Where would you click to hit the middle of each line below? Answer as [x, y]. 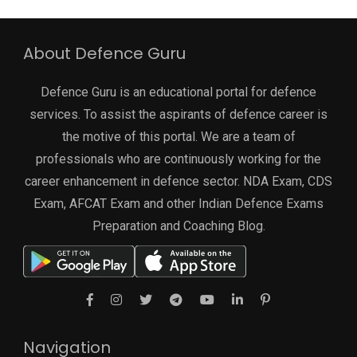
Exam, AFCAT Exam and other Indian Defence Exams [178, 204]
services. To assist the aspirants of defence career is [178, 115]
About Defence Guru [105, 54]
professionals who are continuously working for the [178, 159]
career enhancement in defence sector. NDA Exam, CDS [178, 182]
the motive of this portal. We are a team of [178, 137]
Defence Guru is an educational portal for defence [178, 92]
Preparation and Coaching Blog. [178, 226]
